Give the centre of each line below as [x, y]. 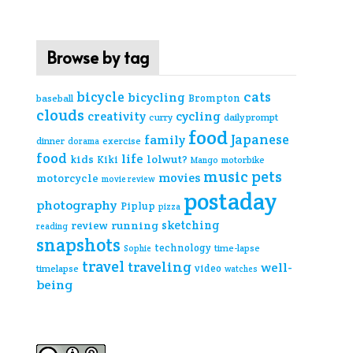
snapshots [78, 245]
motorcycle [67, 178]
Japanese [260, 139]
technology [183, 248]
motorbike [243, 160]
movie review [128, 179]
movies [179, 178]
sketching [191, 225]
